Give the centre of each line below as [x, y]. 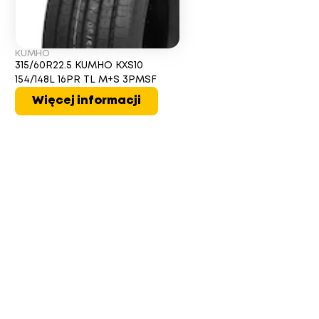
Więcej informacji [87, 101]
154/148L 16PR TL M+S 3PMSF [86, 80]
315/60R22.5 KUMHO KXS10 [79, 66]
